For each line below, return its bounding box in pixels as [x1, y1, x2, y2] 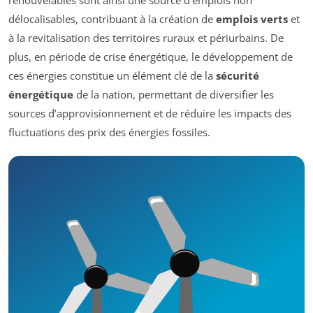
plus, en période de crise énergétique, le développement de [8, 50, 293, 64]
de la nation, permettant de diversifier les [73, 87, 274, 102]
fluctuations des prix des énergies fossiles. [8, 125, 210, 140]
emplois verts [216, 12, 288, 27]
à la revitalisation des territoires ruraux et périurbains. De [8, 31, 284, 45]
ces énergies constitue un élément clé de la [8, 68, 216, 83]
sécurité [216, 68, 259, 83]
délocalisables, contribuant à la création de [8, 12, 216, 27]
